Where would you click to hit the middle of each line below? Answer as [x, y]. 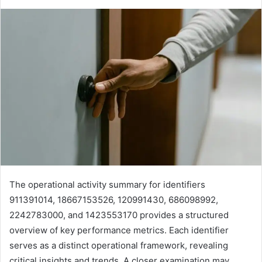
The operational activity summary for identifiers [107, 185]
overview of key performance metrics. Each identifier [119, 230]
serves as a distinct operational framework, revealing [119, 246]
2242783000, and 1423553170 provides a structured [119, 215]
